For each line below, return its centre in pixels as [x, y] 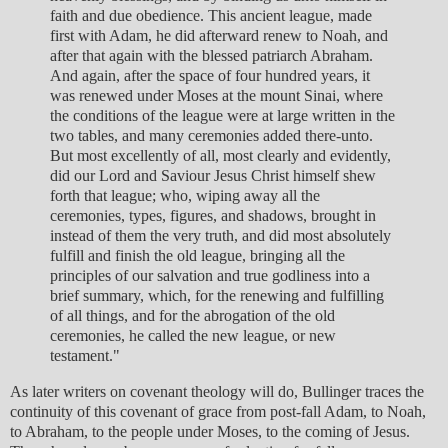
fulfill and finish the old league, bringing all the [197, 255]
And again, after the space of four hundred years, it [210, 75]
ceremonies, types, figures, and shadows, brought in [213, 215]
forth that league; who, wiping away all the [185, 195]
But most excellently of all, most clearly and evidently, [220, 155]
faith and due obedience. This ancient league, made [211, 15]
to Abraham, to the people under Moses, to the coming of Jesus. [210, 431]
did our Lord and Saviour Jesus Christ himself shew [213, 175]
